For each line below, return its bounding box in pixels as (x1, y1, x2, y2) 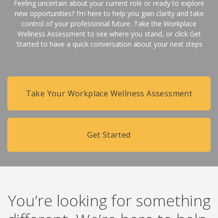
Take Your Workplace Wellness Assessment (25, 88, 193, 99)
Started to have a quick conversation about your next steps (16, 39, 202, 49)
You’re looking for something (7, 190, 211, 211)
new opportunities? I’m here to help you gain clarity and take (14, 9, 204, 18)
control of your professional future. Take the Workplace (21, 19, 197, 28)
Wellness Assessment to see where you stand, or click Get (17, 29, 201, 38)
